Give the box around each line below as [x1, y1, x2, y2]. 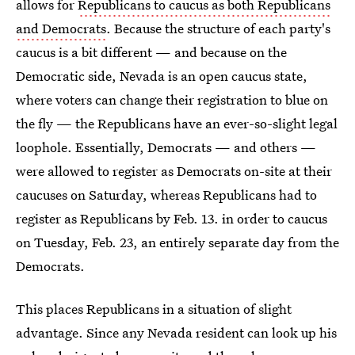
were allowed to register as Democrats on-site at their [16, 162, 332, 180]
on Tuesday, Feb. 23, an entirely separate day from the [16, 233, 339, 251]
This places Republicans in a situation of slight [16, 300, 292, 318]
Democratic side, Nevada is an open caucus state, [16, 67, 307, 85]
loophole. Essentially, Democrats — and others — [16, 138, 316, 156]
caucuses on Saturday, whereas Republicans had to [16, 185, 317, 204]
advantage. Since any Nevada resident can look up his [16, 323, 337, 342]
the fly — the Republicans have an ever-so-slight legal [16, 114, 338, 132]
